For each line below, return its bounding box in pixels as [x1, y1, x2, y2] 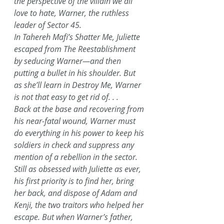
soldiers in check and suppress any [14, 139, 136, 150]
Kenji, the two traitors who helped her [14, 199, 145, 210]
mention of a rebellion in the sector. [14, 151, 139, 162]
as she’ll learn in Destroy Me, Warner [14, 79, 143, 90]
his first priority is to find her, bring [14, 175, 136, 186]
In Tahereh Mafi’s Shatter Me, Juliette [14, 31, 142, 42]
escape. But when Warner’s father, [14, 211, 135, 222]
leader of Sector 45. [14, 19, 81, 30]
